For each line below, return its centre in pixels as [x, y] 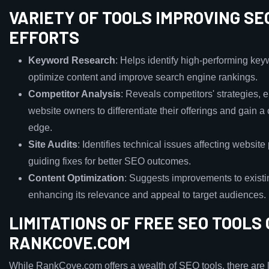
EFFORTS [44, 37]
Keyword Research [72, 60]
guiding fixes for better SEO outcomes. [110, 161]
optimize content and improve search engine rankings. [143, 77]
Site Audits [53, 144]
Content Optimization [76, 178]
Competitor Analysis [74, 94]
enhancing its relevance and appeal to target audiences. [147, 195]
